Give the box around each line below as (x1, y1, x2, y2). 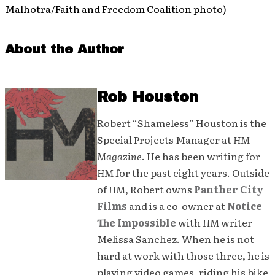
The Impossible (97, 215, 176, 230)
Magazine (97, 149, 142, 164)
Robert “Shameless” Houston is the (97, 115, 266, 131)
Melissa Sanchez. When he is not (97, 231, 254, 247)
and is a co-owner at (127, 198, 227, 214)
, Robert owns (125, 182, 194, 197)
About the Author (5, 42, 124, 56)
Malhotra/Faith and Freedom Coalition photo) (5, 1, 227, 17)
